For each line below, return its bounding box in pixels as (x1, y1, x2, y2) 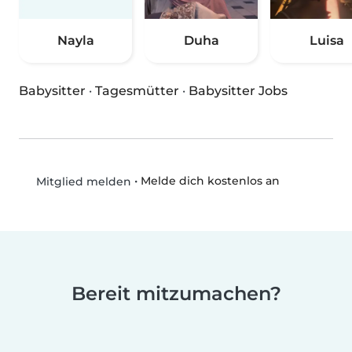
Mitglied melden (32, 174, 131, 189)
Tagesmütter (95, 83, 179, 99)
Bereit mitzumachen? (71, 282, 281, 306)
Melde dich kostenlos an (140, 174, 280, 189)
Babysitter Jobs (189, 83, 288, 99)
